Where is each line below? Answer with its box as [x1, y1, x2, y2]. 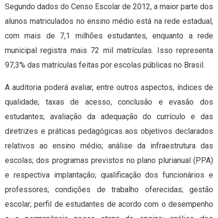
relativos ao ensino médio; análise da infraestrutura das [5, 141, 213, 151]
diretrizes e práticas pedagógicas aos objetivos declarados [5, 127, 213, 136]
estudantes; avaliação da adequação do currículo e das [5, 112, 213, 122]
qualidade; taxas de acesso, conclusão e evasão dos [5, 97, 213, 107]
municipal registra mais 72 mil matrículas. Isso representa [5, 46, 213, 55]
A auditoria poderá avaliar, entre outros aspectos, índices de [5, 83, 213, 92]
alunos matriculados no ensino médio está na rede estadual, [5, 17, 213, 26]
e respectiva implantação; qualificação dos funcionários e [5, 170, 213, 180]
